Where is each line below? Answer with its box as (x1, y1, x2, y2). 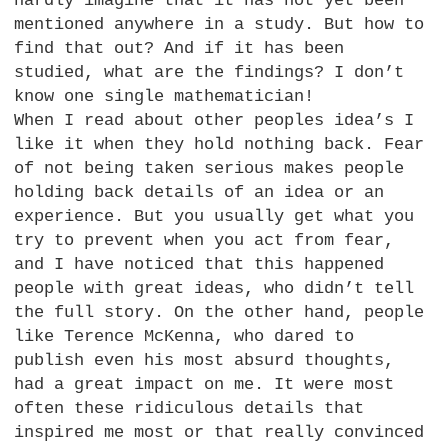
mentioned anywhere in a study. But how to (14, 15, 425, 35)
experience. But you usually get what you (14, 207, 415, 227)
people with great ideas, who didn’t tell (14, 279, 415, 299)
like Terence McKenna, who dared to (14, 327, 355, 347)
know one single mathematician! (14, 87, 315, 107)
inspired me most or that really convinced (14, 423, 425, 443)
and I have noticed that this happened (14, 255, 385, 275)
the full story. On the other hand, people (14, 303, 425, 323)
